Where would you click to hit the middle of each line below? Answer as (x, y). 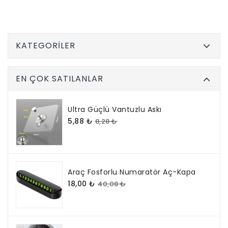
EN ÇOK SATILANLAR (60, 79)
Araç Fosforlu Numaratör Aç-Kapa (132, 172)
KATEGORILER (46, 46)
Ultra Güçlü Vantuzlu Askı (115, 110)
